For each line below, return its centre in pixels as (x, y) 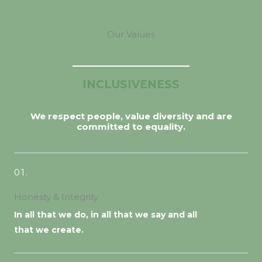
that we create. (49, 230)
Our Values (131, 34)
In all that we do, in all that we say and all (106, 215)
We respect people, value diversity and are (131, 116)
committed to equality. (131, 127)
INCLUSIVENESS (131, 85)
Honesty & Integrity (56, 197)
